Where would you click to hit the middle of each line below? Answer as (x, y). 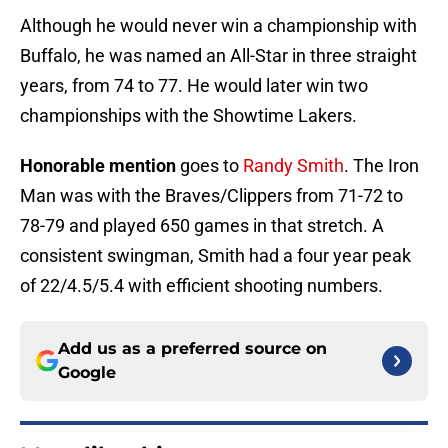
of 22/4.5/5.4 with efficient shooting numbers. (201, 286)
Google (87, 373)
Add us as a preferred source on (192, 349)
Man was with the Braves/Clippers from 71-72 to (211, 196)
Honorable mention (100, 166)
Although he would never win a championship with (218, 26)
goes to (211, 166)
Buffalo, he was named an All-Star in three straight (218, 56)
